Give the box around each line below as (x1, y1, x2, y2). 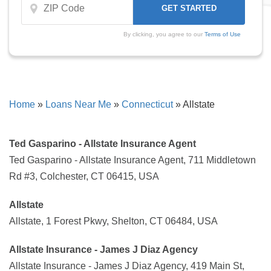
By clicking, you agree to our (123, 31, 204, 38)
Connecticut (122, 99, 173, 109)
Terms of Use (204, 31, 241, 38)
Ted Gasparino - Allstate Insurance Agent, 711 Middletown (9, 155, 256, 165)
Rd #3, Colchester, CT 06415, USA (9, 171, 159, 181)
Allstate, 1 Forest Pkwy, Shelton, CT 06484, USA (9, 216, 218, 226)
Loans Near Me (45, 99, 111, 109)
